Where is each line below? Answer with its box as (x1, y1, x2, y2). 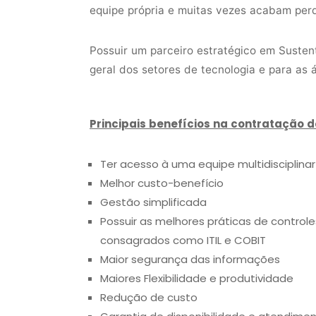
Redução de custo (100, 289, 197, 305)
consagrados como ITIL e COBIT (100, 232, 266, 248)
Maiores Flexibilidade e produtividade (100, 270, 293, 286)
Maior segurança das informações (100, 251, 280, 267)
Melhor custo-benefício (100, 175, 224, 190)
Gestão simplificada (100, 194, 207, 209)
